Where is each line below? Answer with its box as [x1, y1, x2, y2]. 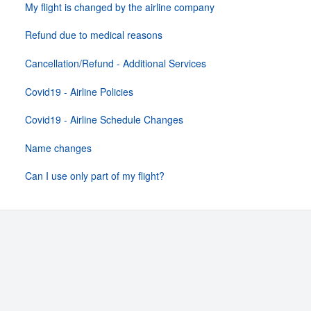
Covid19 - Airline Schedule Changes [24, 112, 183, 127]
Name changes [24, 140, 92, 155]
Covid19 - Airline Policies [24, 84, 133, 99]
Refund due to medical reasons [24, 28, 162, 42]
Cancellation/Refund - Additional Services [24, 56, 206, 70]
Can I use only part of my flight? [24, 169, 165, 183]
